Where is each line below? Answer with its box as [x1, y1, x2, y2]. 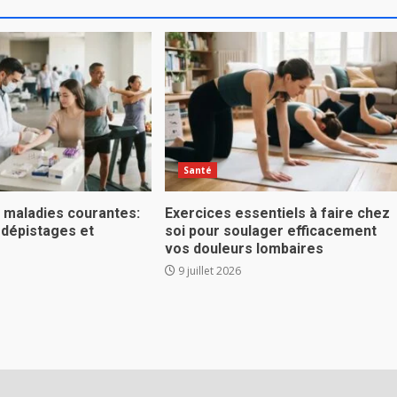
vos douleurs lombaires [164, 240, 323, 257]
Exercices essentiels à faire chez [164, 205, 390, 222]
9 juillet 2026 [175, 263, 241, 278]
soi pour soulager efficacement [164, 222, 377, 239]
